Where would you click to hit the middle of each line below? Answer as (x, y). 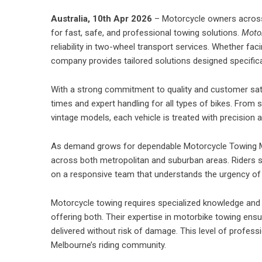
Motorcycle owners (199, 19)
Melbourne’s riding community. (108, 245)
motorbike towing (207, 217)
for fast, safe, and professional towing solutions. (146, 33)
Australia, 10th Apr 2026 (101, 19)
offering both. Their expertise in (112, 217)
